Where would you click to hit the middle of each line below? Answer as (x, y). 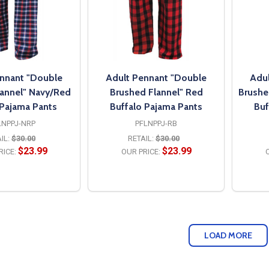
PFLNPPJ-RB (156, 123)
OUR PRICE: (141, 151)
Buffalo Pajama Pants (156, 106)
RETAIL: (141, 138)
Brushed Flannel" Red (156, 92)
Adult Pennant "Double (156, 77)
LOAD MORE (228, 235)
